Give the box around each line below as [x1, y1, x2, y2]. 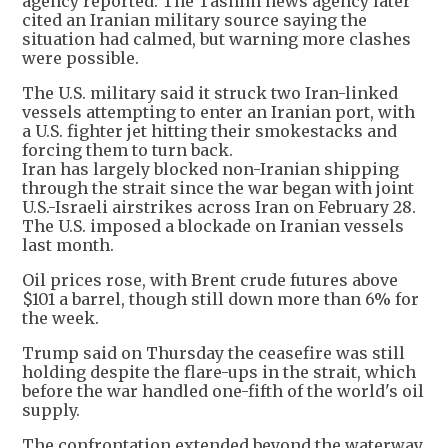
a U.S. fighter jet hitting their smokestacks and [22, 121, 397, 142]
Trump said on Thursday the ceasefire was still [22, 343, 405, 364]
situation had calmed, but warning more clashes [22, 29, 411, 50]
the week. [22, 308, 99, 329]
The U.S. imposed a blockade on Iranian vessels [22, 216, 404, 237]
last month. [22, 235, 114, 256]
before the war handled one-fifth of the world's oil [22, 381, 424, 402]
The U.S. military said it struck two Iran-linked [22, 83, 398, 104]
